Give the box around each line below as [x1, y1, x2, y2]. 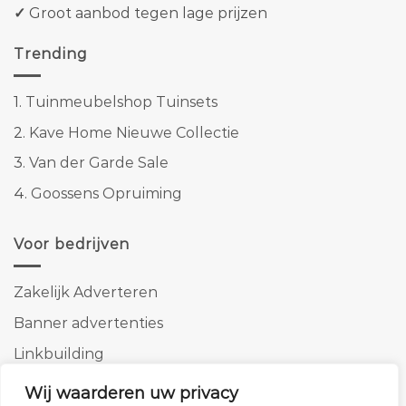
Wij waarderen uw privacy [24, 383, 238, 403]
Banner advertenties [14, 314, 163, 333]
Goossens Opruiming [31, 184, 182, 202]
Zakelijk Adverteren [14, 284, 158, 302]
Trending [14, 44, 88, 63]
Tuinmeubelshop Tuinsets [25, 93, 217, 111]
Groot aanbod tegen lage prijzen [25, 4, 267, 22]
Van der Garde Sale [29, 154, 169, 172]
